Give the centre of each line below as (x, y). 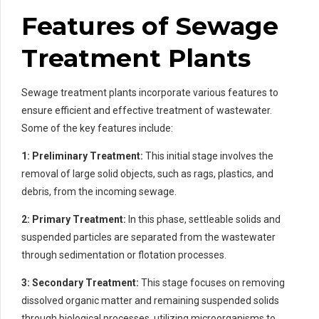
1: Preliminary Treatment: (82, 156)
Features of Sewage (150, 26)
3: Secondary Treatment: (80, 282)
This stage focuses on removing (212, 282)
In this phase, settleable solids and (203, 219)
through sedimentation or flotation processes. (124, 255)
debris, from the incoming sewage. (99, 191)
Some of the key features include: (97, 128)
